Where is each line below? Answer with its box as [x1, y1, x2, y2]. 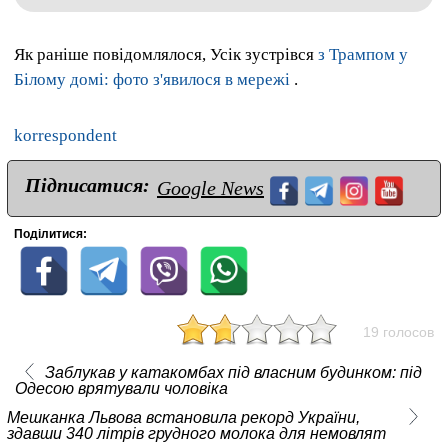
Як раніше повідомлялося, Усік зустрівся [14, 45, 318, 65]
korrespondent [14, 125, 117, 145]
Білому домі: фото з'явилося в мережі [14, 70, 290, 90]
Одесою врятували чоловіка [14, 379, 228, 397]
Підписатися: [25, 173, 150, 196]
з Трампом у [318, 45, 408, 65]
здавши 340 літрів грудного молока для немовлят [7, 424, 386, 442]
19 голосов [363, 323, 434, 340]
